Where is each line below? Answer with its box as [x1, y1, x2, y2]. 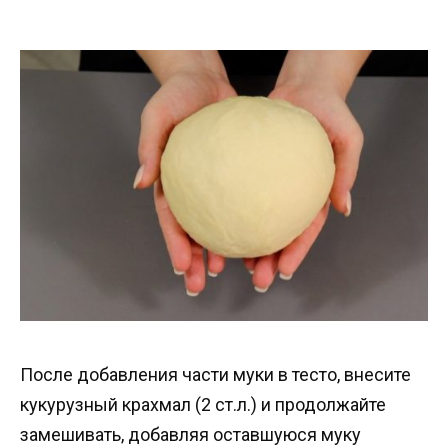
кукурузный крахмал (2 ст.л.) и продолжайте [20, 394, 386, 416]
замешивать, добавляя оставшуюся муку [20, 424, 361, 446]
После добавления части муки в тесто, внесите [20, 364, 411, 386]
